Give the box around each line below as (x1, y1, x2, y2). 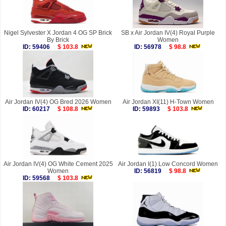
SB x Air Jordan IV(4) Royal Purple (121, 29, 215, 37)
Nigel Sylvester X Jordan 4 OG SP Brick (4, 29, 112, 37)
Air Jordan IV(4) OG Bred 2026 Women (5, 98, 111, 106)
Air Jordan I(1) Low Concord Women (118, 160, 218, 168)
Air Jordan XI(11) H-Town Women (122, 98, 214, 106)
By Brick (47, 36, 69, 44)
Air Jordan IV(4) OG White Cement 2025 (3, 160, 113, 168)
